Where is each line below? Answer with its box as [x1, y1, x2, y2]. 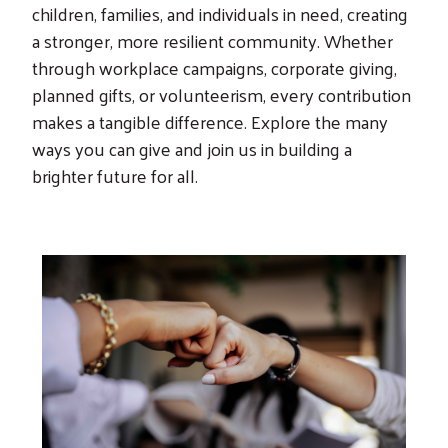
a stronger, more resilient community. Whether [32, 23, 393, 57]
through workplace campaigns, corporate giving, [32, 50, 397, 84]
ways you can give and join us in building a [32, 131, 352, 165]
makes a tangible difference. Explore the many [32, 104, 388, 138]
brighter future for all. [32, 158, 198, 192]
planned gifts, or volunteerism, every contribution [32, 77, 411, 111]
